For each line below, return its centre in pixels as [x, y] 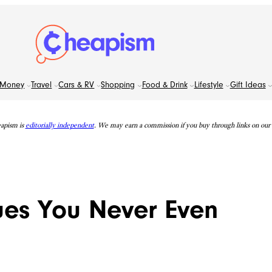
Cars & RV [76, 85]
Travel [42, 85]
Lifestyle [209, 85]
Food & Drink [165, 85]
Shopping [118, 85]
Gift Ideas [248, 85]
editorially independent [59, 125]
